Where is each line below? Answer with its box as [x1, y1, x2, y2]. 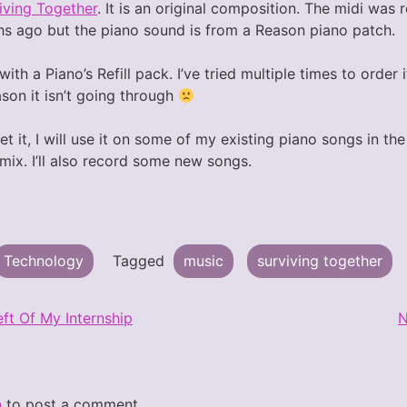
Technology [3, 252, 84, 271]
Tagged [112, 252, 169, 271]
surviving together [256, 252, 382, 271]
